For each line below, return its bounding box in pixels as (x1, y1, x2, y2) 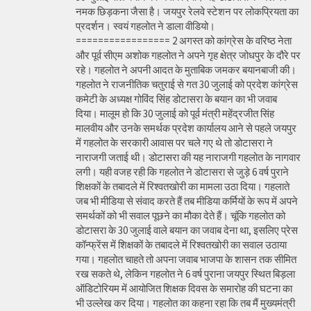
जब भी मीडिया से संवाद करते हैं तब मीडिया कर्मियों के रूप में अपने (76, 194, 298, 208)
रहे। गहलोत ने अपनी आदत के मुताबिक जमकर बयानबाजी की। (76, 63, 296, 77)
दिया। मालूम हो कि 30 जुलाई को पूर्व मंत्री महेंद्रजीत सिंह (76, 107, 274, 121)
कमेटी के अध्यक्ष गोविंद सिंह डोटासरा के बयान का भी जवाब (76, 92, 277, 106)
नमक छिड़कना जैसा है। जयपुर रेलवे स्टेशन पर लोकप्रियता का (76, 5, 299, 19)
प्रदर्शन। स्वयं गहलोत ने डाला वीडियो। (76, 19, 215, 33)
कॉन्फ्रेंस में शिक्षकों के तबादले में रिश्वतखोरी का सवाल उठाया (76, 238, 287, 252)
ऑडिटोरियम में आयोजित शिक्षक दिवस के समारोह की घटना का (76, 282, 292, 296)
